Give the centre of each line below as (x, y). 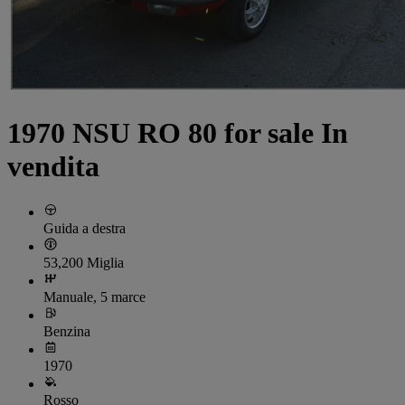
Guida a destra (85, 229)
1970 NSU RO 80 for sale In (178, 132)
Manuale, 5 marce (94, 297)
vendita (53, 166)
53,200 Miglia (84, 263)
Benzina (67, 332)
